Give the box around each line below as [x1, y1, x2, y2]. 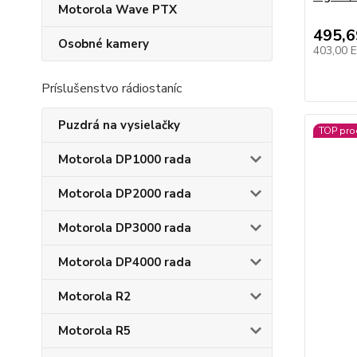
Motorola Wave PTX [58, 2, 177, 18]
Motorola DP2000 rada [58, 186, 191, 202]
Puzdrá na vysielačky [58, 117, 180, 133]
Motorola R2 [58, 288, 131, 304]
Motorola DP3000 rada [58, 220, 191, 236]
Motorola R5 [58, 323, 131, 339]
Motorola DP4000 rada [58, 254, 191, 270]
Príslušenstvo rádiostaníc [41, 80, 182, 97]
